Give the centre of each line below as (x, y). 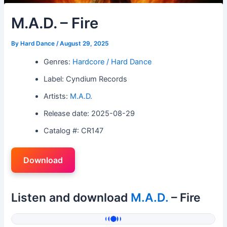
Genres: (58, 62)
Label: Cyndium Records (86, 79)
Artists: (57, 96)
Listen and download (71, 197)
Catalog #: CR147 (74, 130)
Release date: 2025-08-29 (89, 113)
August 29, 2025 (84, 44)
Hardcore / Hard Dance (112, 62)
